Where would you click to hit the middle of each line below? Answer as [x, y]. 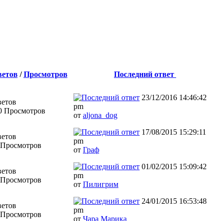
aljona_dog [100, 115]
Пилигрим [101, 184]
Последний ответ [145, 74]
